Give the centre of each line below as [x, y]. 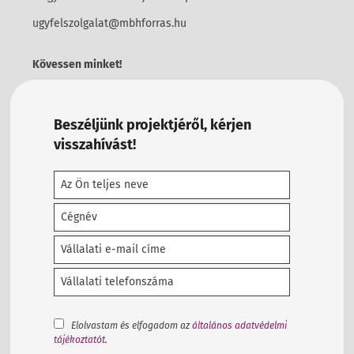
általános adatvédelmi [240, 326]
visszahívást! [95, 145]
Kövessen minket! [77, 64]
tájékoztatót [80, 340]
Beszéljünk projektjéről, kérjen [153, 125]
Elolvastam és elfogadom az [130, 326]
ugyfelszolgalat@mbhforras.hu [110, 23]
